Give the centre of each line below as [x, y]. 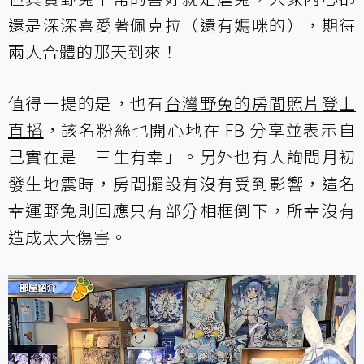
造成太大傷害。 [68, 237]
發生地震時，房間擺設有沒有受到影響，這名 [182, 183]
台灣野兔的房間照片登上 [260, 103]
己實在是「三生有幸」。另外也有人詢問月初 [182, 156]
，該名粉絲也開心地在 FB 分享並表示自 [200, 130]
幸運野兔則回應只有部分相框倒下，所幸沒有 [182, 210]
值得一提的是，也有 [87, 103]
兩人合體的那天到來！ [93, 52]
